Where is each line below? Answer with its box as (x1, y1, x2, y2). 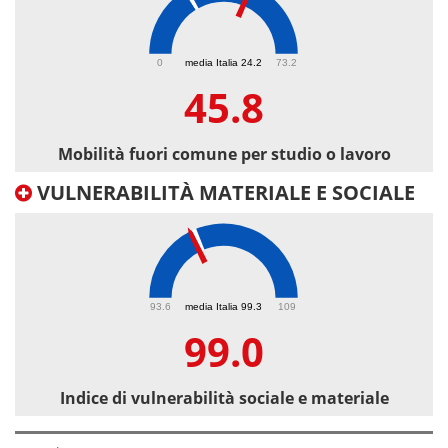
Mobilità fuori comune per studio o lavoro (57, 143, 391, 166)
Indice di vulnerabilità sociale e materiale (59, 387, 389, 410)
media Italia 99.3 (185, 300, 262, 312)
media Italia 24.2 (185, 56, 262, 68)
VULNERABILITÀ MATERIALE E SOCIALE (32, 179, 415, 207)
